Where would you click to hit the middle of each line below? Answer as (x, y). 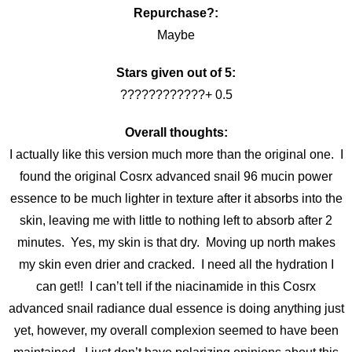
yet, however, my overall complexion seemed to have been (176, 330)
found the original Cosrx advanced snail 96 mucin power (176, 176)
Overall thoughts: (176, 132)
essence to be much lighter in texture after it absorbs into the (176, 198)
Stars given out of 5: (176, 72)
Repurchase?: (176, 13)
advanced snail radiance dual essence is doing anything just (176, 308)
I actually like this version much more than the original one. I (176, 154)
